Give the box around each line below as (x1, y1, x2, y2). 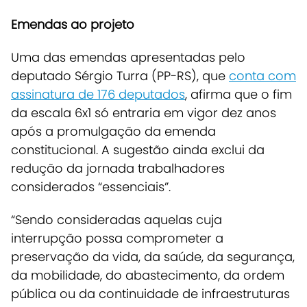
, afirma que (185, 85, 261, 103)
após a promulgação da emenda (11, 122, 216, 140)
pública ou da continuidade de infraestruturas (11, 284, 290, 302)
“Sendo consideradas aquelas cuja (11, 210, 222, 228)
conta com (229, 66, 296, 84)
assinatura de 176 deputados (11, 85, 185, 103)
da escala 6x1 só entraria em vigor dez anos (11, 103, 276, 121)
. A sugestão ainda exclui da (96, 140, 265, 158)
